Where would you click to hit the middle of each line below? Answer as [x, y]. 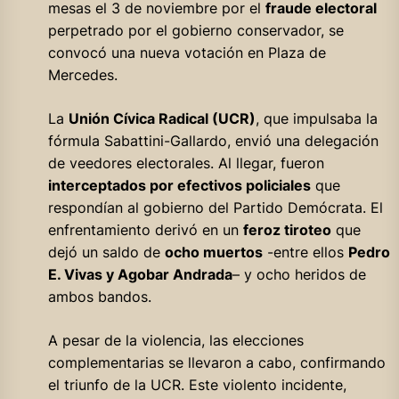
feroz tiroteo [287, 229]
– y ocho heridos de [299, 274]
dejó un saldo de [106, 252]
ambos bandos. [99, 296]
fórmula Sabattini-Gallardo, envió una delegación [213, 140]
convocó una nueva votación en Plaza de [187, 52]
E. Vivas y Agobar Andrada [140, 274]
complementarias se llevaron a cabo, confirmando [216, 362]
